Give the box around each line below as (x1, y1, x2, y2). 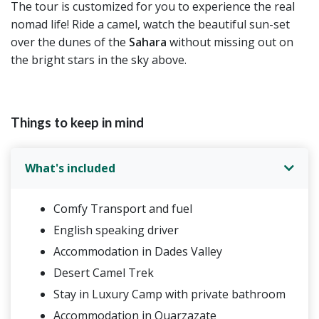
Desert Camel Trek (53, 264, 154, 281)
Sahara (129, 33, 167, 50)
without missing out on (167, 33, 293, 50)
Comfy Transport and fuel (53, 200, 192, 216)
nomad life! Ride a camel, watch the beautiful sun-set (11, 16, 290, 32)
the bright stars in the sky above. (11, 51, 187, 68)
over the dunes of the (11, 33, 129, 50)
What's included (25, 159, 115, 176)
